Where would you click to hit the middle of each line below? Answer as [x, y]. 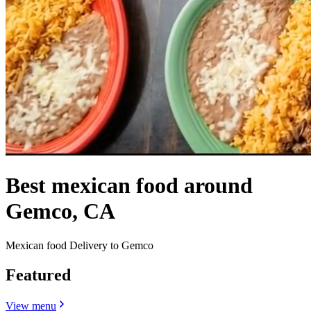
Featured [38, 275]
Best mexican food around [129, 186]
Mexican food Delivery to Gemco [79, 245]
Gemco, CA [60, 211]
